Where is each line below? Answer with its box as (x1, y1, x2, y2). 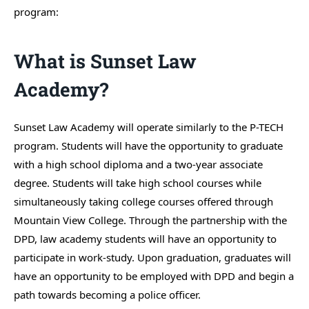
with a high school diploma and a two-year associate (14, 157, 263, 172)
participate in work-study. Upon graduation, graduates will (14, 250, 291, 265)
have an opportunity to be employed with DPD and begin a (14, 269, 294, 283)
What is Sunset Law (14, 48, 197, 74)
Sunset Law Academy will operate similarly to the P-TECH (14, 120, 283, 134)
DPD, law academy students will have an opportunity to (14, 232, 277, 246)
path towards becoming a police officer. (14, 288, 201, 302)
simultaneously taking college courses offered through (14, 195, 273, 209)
